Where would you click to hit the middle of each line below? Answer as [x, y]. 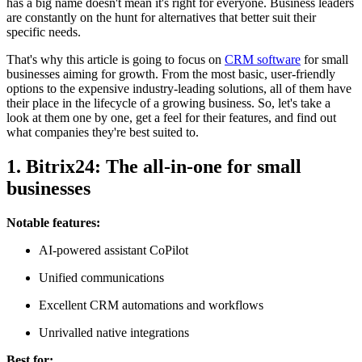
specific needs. [44, 32]
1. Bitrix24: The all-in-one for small [154, 167]
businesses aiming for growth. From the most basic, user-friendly [171, 74]
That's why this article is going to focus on [116, 60]
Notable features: [53, 223]
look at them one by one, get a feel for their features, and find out [171, 118]
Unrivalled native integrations [114, 333]
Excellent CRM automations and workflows [151, 305]
